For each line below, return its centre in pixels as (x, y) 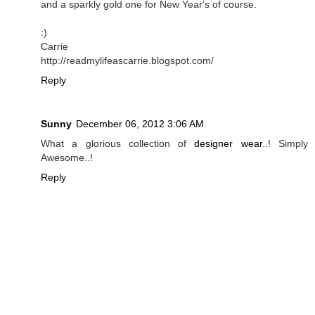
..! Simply (285, 143)
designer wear (228, 143)
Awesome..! (67, 157)
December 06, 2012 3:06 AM (140, 123)
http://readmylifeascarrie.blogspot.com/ (127, 60)
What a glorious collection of (118, 143)
